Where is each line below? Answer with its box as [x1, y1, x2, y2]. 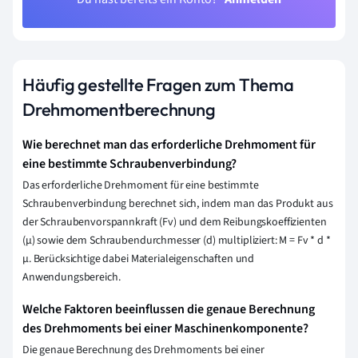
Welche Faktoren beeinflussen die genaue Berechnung [22, 300, 315, 318]
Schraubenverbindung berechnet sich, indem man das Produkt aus [22, 195, 333, 212]
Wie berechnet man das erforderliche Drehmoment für [22, 135, 316, 153]
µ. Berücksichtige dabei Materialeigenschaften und [22, 250, 255, 267]
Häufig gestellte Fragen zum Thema [22, 73, 294, 96]
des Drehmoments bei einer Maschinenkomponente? [22, 319, 308, 337]
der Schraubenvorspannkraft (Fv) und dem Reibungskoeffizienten [22, 213, 327, 230]
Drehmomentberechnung [22, 97, 216, 121]
